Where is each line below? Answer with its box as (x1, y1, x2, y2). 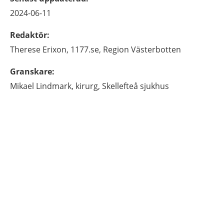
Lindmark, (36, 80, 73, 91)
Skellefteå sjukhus (102, 80, 169, 91)
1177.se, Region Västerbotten (70, 44, 181, 55)
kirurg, (75, 80, 100, 91)
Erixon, (42, 44, 68, 55)
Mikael (10, 80, 34, 91)
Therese (10, 44, 40, 55)
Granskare (10, 66, 52, 77)
